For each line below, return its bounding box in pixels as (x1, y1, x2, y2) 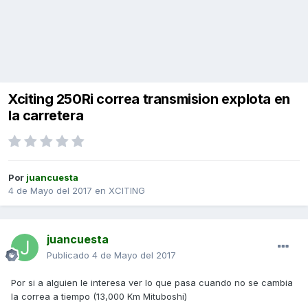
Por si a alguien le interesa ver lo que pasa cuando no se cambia (11, 277, 293, 289)
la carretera (8, 107, 84, 124)
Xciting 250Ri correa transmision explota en (8, 91, 290, 108)
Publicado (47, 250, 92, 261)
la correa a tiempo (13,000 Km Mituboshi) (11, 291, 187, 302)
